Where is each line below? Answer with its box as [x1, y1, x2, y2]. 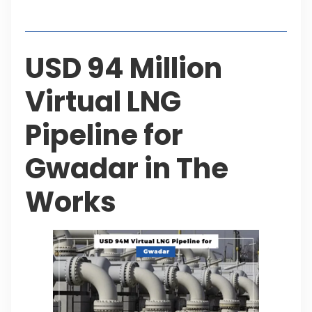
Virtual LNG [25, 81, 181, 121]
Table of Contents [39, 2, 148, 17]
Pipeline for [25, 115, 183, 155]
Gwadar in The [25, 148, 228, 188]
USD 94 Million [25, 48, 222, 88]
